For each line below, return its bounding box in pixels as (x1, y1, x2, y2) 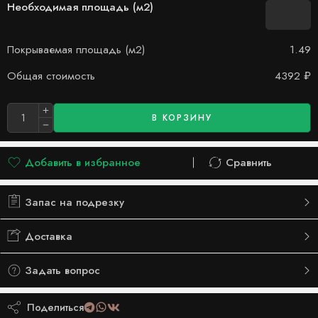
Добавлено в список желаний (25, 171, 180, 187)
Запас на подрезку (21, 194, 124, 210)
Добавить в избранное (25, 154, 141, 170)
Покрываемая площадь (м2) (7, 41, 145, 57)
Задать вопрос (21, 262, 100, 278)
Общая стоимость (7, 67, 95, 84)
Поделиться (21, 299, 84, 314)
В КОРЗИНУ (152, 111, 212, 124)
